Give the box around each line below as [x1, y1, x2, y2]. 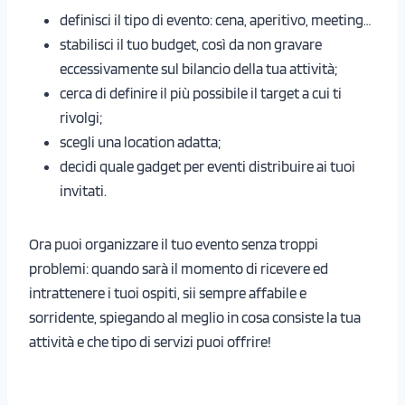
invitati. [60, 181, 107, 200]
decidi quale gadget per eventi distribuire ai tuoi [60, 156, 355, 175]
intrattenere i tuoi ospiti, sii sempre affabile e [29, 283, 306, 302]
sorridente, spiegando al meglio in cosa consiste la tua [29, 307, 361, 326]
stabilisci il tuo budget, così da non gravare [60, 34, 322, 53]
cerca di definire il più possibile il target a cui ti [60, 83, 342, 102]
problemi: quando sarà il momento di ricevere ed [29, 259, 328, 278]
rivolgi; [60, 108, 102, 127]
